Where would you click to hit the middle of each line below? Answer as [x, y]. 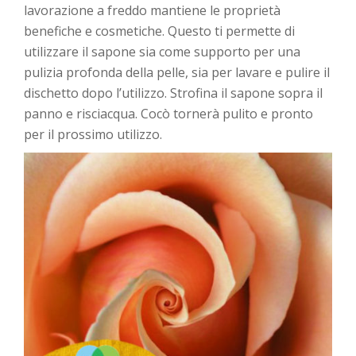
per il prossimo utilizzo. [93, 135]
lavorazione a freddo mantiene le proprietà [152, 11]
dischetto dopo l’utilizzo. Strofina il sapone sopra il [173, 93]
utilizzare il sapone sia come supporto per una [162, 52]
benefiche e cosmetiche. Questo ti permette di [159, 31]
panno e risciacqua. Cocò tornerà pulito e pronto [168, 114]
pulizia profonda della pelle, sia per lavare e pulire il [177, 73]
